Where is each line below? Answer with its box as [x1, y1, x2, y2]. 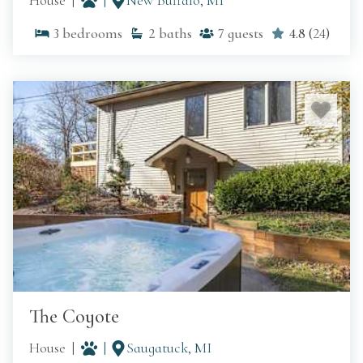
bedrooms [62, 24, 122, 43]
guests [227, 24, 263, 43]
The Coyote [29, 305, 119, 329]
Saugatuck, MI [126, 339, 211, 357]
